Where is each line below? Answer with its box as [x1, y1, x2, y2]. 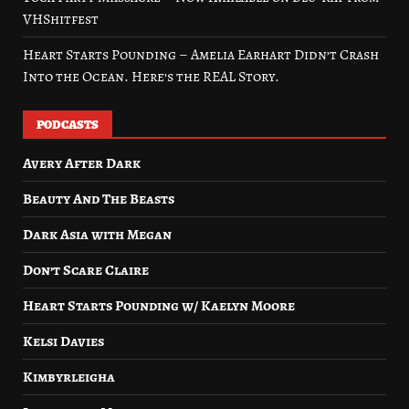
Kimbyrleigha [23, 367, 115, 387]
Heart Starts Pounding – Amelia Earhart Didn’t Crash [23, 45, 379, 65]
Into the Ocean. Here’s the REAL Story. [23, 67, 279, 87]
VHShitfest [23, 9, 99, 29]
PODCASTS [37, 116, 99, 133]
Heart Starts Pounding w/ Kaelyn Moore [23, 296, 295, 316]
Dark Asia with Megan [23, 225, 172, 245]
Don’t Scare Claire [23, 260, 149, 280]
